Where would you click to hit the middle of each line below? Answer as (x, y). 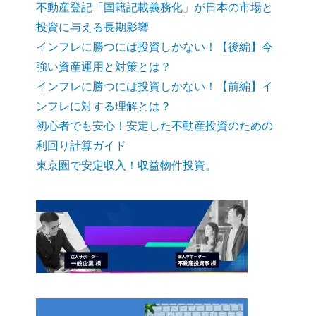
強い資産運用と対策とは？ (104, 67)
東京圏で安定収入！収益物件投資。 (127, 165)
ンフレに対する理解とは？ (104, 106)
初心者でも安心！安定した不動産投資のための (155, 126)
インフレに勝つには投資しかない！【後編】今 (155, 47)
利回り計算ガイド (81, 146)
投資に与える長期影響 (93, 27)
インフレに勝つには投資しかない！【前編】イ (155, 86)
